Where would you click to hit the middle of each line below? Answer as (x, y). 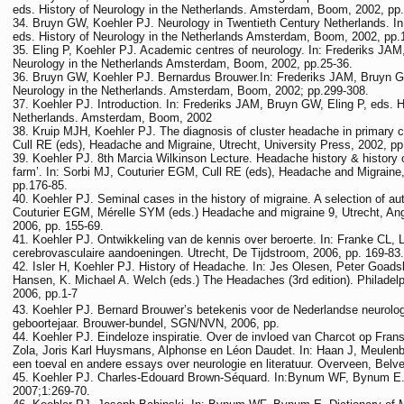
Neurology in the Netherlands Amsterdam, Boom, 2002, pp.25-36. (183, 64)
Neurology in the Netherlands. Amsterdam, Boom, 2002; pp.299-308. (191, 91)
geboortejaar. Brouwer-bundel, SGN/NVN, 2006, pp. (146, 324)
